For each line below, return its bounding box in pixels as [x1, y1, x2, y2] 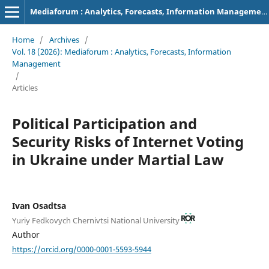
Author [11, 228, 40, 240]
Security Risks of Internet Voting [11, 131, 244, 151]
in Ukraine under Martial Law [11, 149, 224, 169]
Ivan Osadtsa [11, 199, 66, 211]
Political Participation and [11, 113, 197, 133]
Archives [49, 34, 79, 45]
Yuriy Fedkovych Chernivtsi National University [11, 214, 181, 226]
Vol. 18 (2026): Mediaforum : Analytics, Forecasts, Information [11, 46, 231, 57]
